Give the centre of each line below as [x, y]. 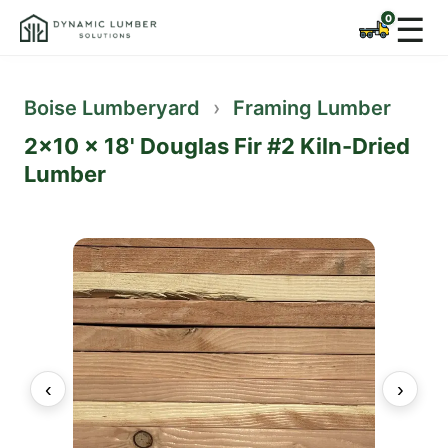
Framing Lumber [312, 108]
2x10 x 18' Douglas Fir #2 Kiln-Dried [217, 146]
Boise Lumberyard [112, 108]
